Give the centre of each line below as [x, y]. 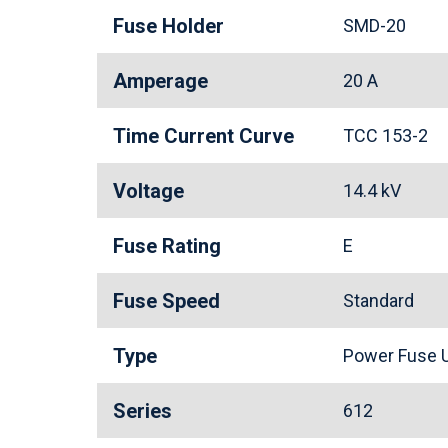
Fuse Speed [166, 301]
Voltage [148, 191]
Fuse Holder [168, 26]
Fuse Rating [167, 246]
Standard [382, 300]
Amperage [160, 81]
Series [142, 411]
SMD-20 [378, 25]
